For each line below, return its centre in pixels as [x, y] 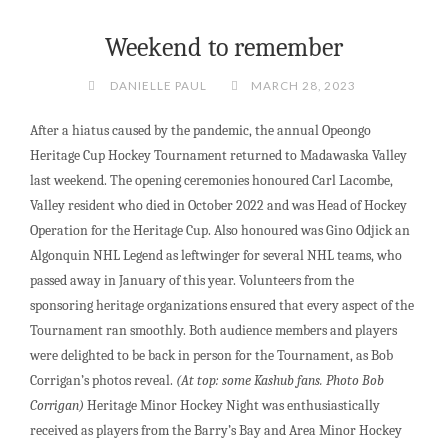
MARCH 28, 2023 [304, 85]
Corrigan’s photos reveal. [103, 380]
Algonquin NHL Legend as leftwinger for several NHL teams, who [216, 255]
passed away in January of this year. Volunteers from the [192, 280]
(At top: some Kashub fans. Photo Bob [280, 380]
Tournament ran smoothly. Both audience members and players [214, 330]
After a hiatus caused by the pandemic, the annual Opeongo [201, 130]
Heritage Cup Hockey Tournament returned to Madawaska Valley [219, 155]
